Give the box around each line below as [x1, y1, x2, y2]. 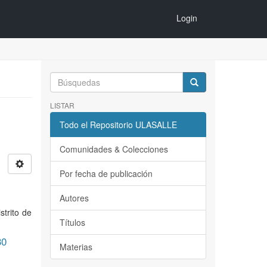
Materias [59, 241, 92, 253]
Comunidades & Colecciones [59, 143, 168, 155]
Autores [59, 192, 89, 204]
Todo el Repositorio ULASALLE [59, 119, 177, 131]
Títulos [59, 216, 85, 228]
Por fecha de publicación [59, 167, 153, 179]
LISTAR [49, 100, 74, 110]
